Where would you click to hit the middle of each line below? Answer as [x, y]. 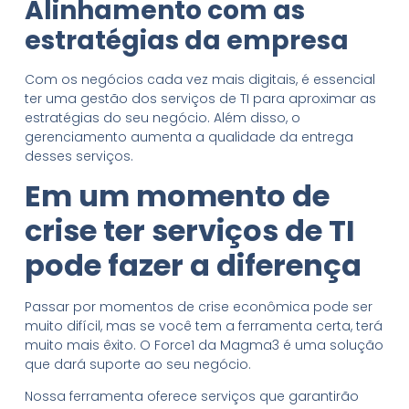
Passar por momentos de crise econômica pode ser [198, 306]
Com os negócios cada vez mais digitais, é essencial [199, 79]
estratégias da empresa [186, 40]
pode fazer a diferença [193, 265]
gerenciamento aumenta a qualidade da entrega [189, 136]
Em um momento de [177, 195]
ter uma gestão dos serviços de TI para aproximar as [200, 98]
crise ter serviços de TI [189, 230]
